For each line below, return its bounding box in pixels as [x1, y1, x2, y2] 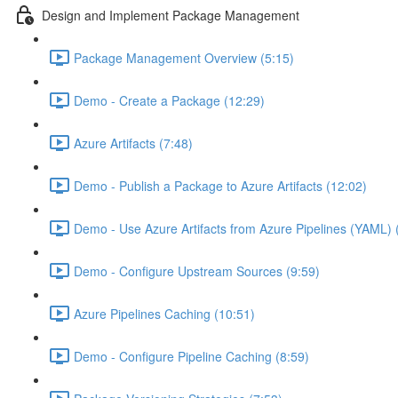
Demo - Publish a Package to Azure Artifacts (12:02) [74, 176, 367, 195]
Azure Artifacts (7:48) [74, 133, 193, 152]
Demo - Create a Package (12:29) [74, 91, 265, 109]
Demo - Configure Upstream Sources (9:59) [74, 261, 320, 280]
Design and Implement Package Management [42, 5, 299, 24]
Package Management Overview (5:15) [74, 48, 294, 67]
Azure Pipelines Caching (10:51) [74, 304, 255, 322]
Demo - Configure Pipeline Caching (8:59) [74, 346, 309, 365]
